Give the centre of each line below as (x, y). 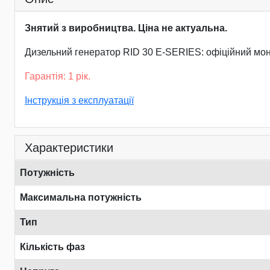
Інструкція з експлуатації (79, 100)
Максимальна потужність (81, 197)
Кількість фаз (52, 247)
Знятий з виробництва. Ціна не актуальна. (126, 28)
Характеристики (69, 148)
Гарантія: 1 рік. (58, 76)
